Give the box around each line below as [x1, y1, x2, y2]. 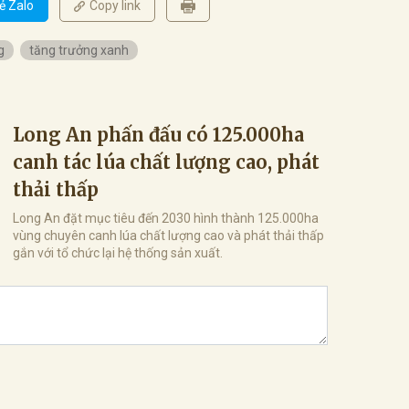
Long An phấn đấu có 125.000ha [13, 122, 304, 146]
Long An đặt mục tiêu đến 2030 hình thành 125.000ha [13, 210, 319, 225]
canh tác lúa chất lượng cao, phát [13, 150, 320, 173]
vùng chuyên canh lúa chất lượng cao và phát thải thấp [13, 227, 324, 243]
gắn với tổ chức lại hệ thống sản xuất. [13, 245, 223, 260]
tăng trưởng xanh [29, 42, 129, 58]
